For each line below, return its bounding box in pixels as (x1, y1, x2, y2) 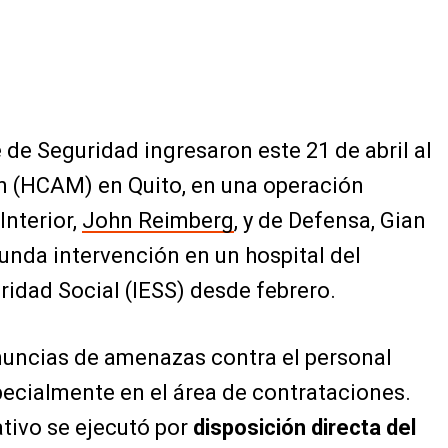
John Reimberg (82, 208, 234, 233)
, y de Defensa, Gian (234, 208, 426, 233)
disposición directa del (193, 415, 416, 440)
